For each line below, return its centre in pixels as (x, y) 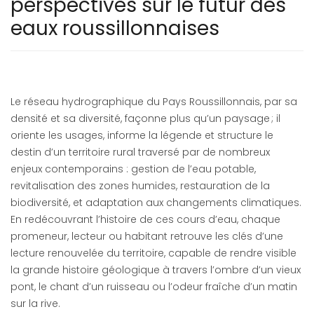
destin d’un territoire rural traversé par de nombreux (140, 152)
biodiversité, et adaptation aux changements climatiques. (156, 203)
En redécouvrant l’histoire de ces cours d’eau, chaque (145, 219)
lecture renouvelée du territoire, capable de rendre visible (153, 253)
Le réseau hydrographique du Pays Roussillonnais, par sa (154, 102)
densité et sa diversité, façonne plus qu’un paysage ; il (145, 118)
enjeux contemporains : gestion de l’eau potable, (133, 169)
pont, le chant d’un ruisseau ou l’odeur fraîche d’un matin (154, 287)
